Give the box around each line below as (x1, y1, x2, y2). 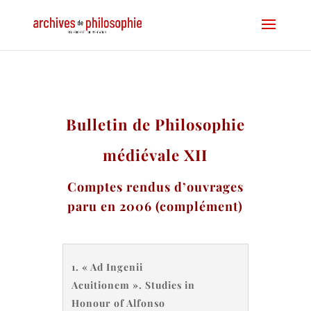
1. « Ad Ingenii (71, 260, 143, 274)
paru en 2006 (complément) (67, 198, 244, 215)
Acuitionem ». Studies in (71, 278, 195, 292)
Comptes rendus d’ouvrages (67, 178, 244, 195)
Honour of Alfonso (71, 296, 165, 310)
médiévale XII (103, 144, 208, 165)
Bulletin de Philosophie (65, 114, 245, 135)
